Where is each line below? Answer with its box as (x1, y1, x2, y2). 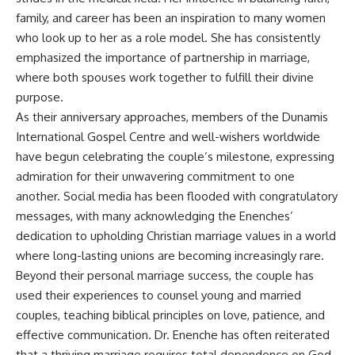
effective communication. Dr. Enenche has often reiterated (16, 327, 330, 342)
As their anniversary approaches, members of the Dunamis (16, 109, 328, 124)
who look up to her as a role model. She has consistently (16, 30, 320, 45)
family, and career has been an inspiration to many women (16, 10, 326, 25)
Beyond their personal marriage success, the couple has (16, 268, 314, 283)
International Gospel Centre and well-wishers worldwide (16, 129, 320, 144)
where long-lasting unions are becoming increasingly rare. (16, 248, 324, 263)
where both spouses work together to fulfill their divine (16, 70, 314, 85)
